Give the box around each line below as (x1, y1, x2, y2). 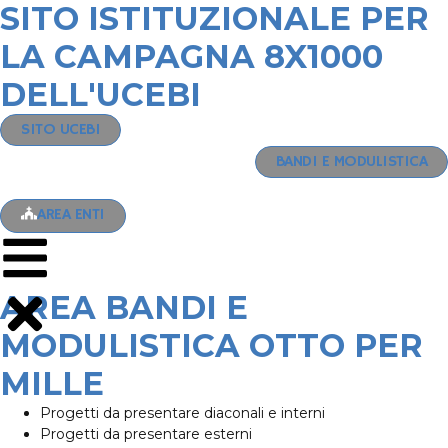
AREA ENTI (37, 205, 105, 225)
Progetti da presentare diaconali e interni (40, 404, 325, 422)
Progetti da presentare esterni (40, 425, 252, 443)
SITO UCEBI (21, 120, 100, 140)
